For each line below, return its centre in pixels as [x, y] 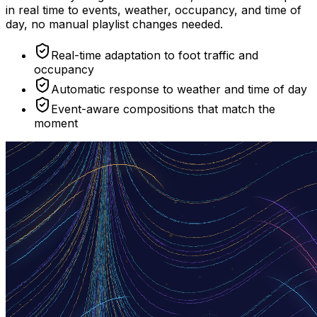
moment [56, 123]
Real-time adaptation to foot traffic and [155, 56]
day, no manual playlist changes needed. [114, 24]
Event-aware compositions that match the [163, 109]
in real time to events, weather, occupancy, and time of [154, 10]
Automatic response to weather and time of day [179, 90]
